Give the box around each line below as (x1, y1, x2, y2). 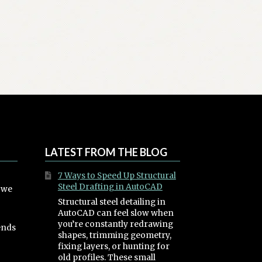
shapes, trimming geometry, (57, 230, 171, 240)
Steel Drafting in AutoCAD (57, 181, 163, 192)
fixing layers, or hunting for (57, 241, 170, 251)
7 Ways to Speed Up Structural (57, 170, 176, 181)
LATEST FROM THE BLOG (44, 145, 167, 158)
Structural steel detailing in (57, 196, 166, 207)
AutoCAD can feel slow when (57, 208, 174, 218)
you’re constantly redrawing (57, 219, 173, 229)
